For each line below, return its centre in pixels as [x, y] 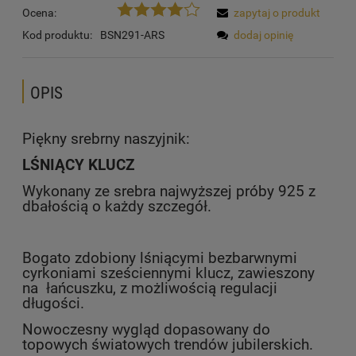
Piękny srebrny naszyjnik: [106, 139]
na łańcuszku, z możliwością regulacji [150, 288]
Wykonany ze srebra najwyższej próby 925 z [169, 191]
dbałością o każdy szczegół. [117, 206]
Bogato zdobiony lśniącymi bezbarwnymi [160, 258]
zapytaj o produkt [277, 12]
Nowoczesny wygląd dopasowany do [146, 329]
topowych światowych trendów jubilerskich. [168, 344]
